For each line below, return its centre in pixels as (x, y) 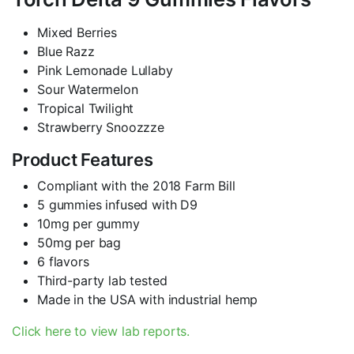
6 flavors (63, 262)
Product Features (83, 160)
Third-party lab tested (102, 281)
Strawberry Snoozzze (101, 128)
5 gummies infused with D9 (117, 205)
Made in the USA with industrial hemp (148, 300)
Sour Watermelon (88, 90)
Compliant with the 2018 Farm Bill (136, 186)
